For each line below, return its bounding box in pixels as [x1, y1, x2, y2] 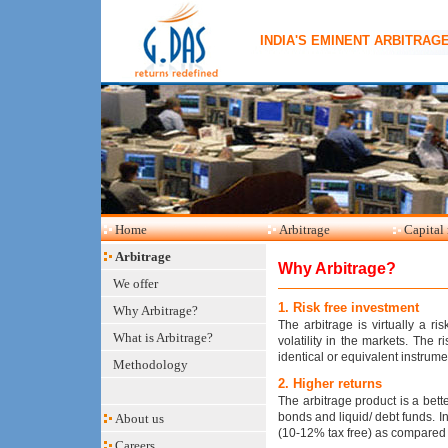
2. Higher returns [278, 376, 382, 391]
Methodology [112, 357, 188, 372]
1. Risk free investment [278, 300, 419, 315]
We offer [112, 276, 158, 291]
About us [114, 411, 164, 426]
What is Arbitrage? [112, 330, 213, 345]
